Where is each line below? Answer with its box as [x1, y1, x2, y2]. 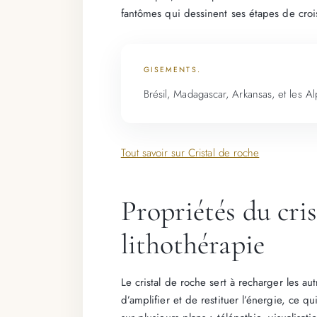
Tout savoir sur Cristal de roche [120, 144, 260, 161]
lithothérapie [120, 226, 265, 261]
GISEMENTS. [143, 64, 201, 75]
